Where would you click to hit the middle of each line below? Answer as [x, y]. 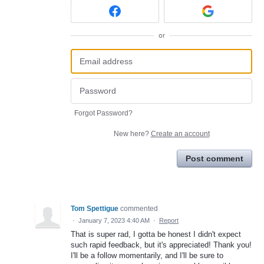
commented [139, 208]
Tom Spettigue [95, 208]
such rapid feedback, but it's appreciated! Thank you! [161, 245]
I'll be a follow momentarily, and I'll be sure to [147, 255]
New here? [132, 133]
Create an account [180, 133]
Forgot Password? [103, 113]
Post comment [214, 158]
